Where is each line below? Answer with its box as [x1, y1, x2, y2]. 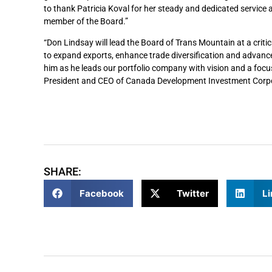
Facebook [79, 187, 124, 199]
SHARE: [44, 165, 81, 178]
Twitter [177, 187, 209, 199]
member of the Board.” [44, 16, 128, 26]
